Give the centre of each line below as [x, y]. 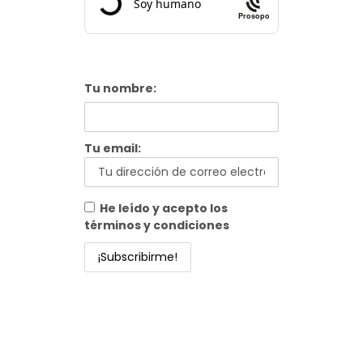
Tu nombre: [120, 89]
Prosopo [254, 15]
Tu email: [113, 149]
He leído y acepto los [164, 209]
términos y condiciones [157, 226]
